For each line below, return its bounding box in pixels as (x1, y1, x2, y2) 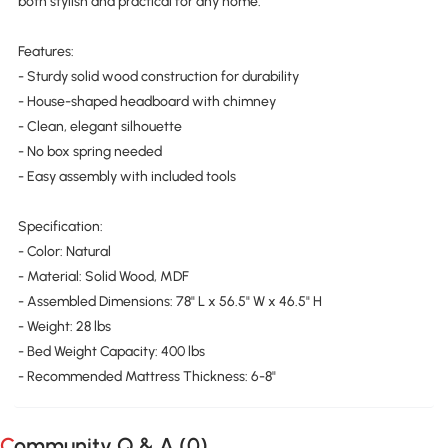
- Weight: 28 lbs (17, 317, 111, 335)
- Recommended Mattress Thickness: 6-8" (17, 367, 276, 385)
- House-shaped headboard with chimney (17, 92, 276, 110)
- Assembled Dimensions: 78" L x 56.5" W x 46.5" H (17, 292, 322, 310)
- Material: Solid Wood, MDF (17, 267, 189, 285)
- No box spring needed (17, 142, 162, 160)
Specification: (17, 217, 103, 235)
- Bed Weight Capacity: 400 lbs (17, 342, 205, 360)
